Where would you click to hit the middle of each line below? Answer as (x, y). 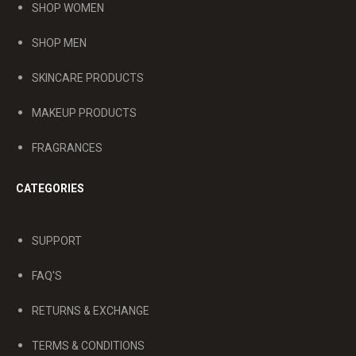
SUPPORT (57, 241)
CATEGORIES (50, 188)
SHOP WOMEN (68, 8)
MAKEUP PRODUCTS (84, 113)
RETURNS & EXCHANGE (91, 311)
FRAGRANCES (67, 148)
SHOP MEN (59, 43)
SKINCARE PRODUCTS (88, 78)
